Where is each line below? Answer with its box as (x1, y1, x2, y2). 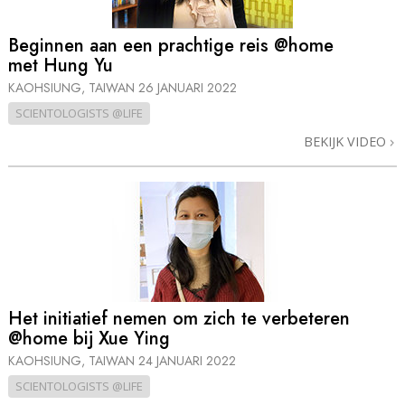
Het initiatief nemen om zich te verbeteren (8, 306, 350, 333)
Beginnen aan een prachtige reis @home (8, 32, 334, 59)
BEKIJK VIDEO (304, 132, 390, 150)
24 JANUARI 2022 (138, 352, 236, 371)
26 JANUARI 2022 (138, 78, 237, 97)
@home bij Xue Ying (8, 325, 170, 353)
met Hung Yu (8, 52, 113, 79)
